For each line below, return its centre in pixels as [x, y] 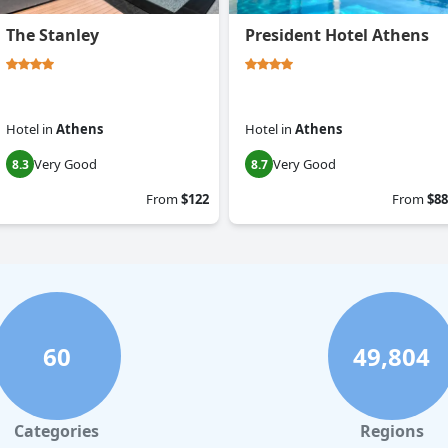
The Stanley [52, 35]
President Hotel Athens [337, 35]
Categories [56, 431]
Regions [391, 431]
